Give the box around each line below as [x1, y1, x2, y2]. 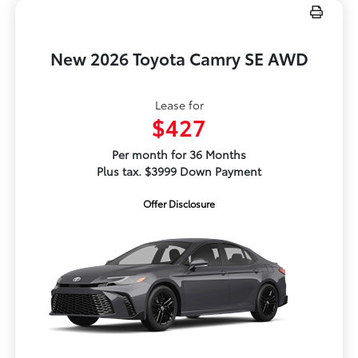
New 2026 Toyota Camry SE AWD [50, 46, 308, 70]
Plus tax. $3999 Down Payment [97, 163, 261, 180]
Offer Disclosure [143, 197, 215, 211]
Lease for [154, 97, 204, 113]
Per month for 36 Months [112, 146, 246, 163]
